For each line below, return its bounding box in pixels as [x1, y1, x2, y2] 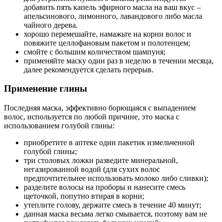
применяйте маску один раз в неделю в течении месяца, [24, 56, 214, 65]
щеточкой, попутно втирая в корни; [24, 192, 144, 201]
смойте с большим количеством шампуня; [24, 47, 166, 56]
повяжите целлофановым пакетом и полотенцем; [24, 38, 190, 47]
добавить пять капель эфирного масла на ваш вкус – [24, 2, 201, 11]
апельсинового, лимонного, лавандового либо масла [24, 11, 202, 20]
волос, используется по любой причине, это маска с [4, 112, 179, 121]
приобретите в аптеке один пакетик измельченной [24, 138, 195, 147]
